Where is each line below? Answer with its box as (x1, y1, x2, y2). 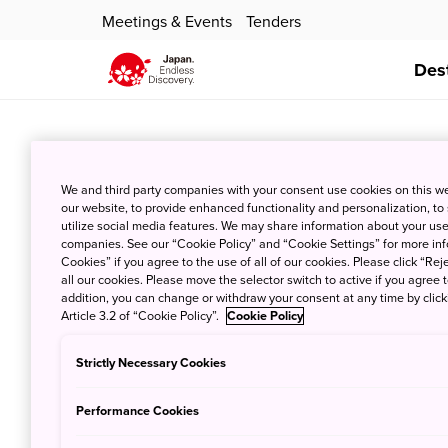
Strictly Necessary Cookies (76, 355, 227, 372)
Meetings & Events (102, 12, 232, 33)
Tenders (246, 12, 301, 33)
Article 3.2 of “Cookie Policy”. (61, 308, 223, 325)
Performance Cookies (76, 402, 200, 419)
